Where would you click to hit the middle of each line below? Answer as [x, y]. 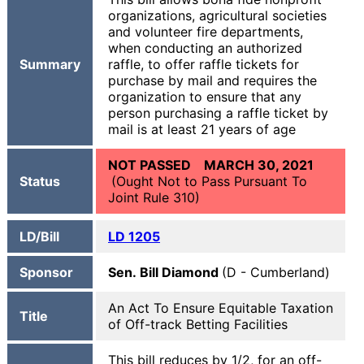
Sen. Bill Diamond [165, 272]
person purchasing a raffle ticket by [218, 113]
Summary [50, 64]
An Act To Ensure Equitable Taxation [221, 308]
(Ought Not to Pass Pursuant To [209, 181]
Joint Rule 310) [154, 197]
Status [40, 181]
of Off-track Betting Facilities [198, 324]
